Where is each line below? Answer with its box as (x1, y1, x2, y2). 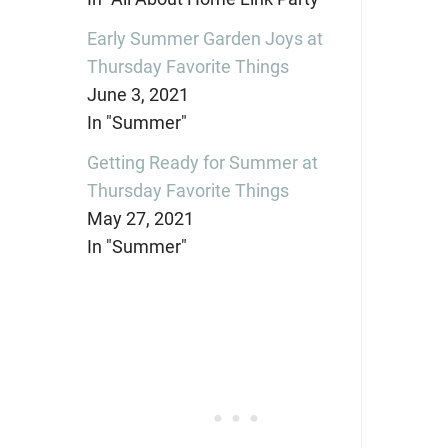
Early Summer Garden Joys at (86, 28, 323, 50)
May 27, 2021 (86, 208, 194, 230)
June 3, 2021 (86, 84, 189, 106)
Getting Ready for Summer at (86, 152, 318, 174)
